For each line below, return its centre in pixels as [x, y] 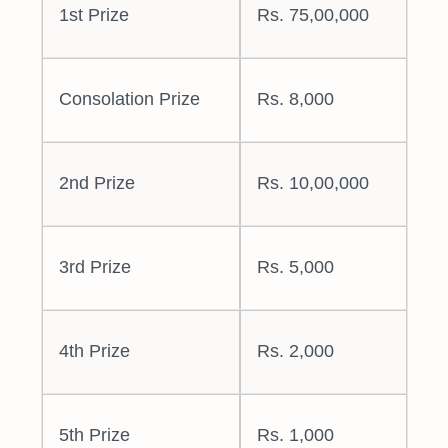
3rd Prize [94, 267]
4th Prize [94, 351]
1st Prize [93, 15]
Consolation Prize [129, 99]
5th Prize [94, 435]
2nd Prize [96, 183]
